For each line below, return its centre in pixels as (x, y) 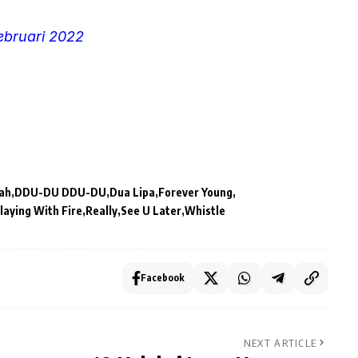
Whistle (205, 210)
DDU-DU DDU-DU (60, 192)
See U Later (151, 210)
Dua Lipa (132, 192)
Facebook (162, 277)
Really (101, 210)
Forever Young (195, 192)
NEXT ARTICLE (280, 342)
